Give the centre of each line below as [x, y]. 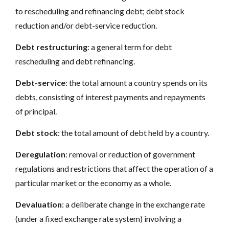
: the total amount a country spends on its [136, 82]
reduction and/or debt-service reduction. [86, 25]
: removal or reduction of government [130, 154]
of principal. [36, 111]
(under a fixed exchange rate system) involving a [98, 218]
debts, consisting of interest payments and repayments [110, 97]
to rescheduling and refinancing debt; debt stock [100, 11]
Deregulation [40, 154]
